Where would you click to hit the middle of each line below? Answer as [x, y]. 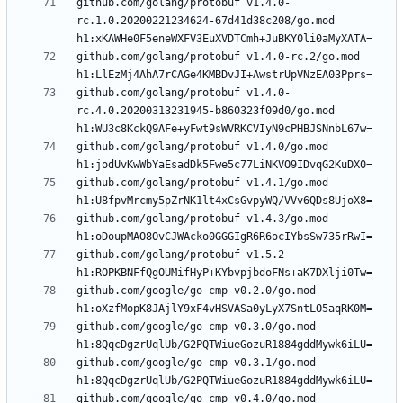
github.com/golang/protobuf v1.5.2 [180, 255]
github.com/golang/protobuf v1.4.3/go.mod [202, 219]
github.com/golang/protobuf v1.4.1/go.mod [202, 183]
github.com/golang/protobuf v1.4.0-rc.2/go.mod [218, 57]
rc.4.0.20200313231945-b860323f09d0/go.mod [206, 111]
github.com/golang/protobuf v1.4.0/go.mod [202, 147]
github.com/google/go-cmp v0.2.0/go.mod [196, 291]
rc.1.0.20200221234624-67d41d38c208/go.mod [206, 21]
